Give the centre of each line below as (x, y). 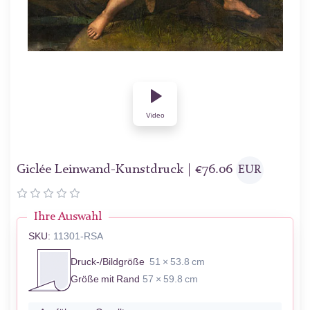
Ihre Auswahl (68, 217)
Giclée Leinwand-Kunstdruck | (106, 170)
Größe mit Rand (105, 279)
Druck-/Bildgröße (108, 262)
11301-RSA (78, 237)
